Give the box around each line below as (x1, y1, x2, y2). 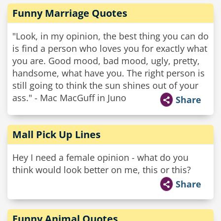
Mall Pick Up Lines (12, 128, 101, 141)
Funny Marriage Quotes (12, 6, 127, 20)
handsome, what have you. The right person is (12, 67, 205, 79)
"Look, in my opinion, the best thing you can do (12, 30, 209, 42)
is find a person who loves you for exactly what (12, 42, 207, 54)
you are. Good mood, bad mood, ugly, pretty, (12, 55, 200, 67)
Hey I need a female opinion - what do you (12, 151, 188, 163)
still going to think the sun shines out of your (12, 79, 198, 91)
